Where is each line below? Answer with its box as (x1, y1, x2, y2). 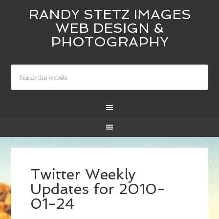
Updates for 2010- (30, 180, 166, 198)
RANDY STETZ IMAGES (28, 6, 191, 22)
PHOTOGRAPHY (50, 34, 169, 50)
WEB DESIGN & (55, 20, 164, 36)
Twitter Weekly (30, 166, 136, 183)
